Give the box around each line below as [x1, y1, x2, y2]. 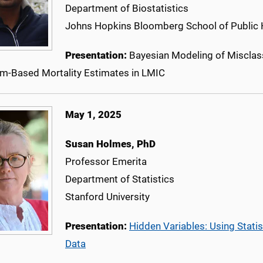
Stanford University [65, 191, 150, 203]
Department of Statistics [65, 173, 174, 186]
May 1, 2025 [65, 109, 122, 121]
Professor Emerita [65, 156, 147, 168]
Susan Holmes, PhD [65, 138, 156, 150]
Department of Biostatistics [65, 2, 188, 15]
